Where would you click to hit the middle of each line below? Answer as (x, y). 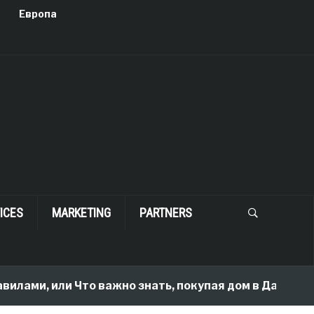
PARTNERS (165, 213)
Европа (37, 14)
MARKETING (81, 213)
